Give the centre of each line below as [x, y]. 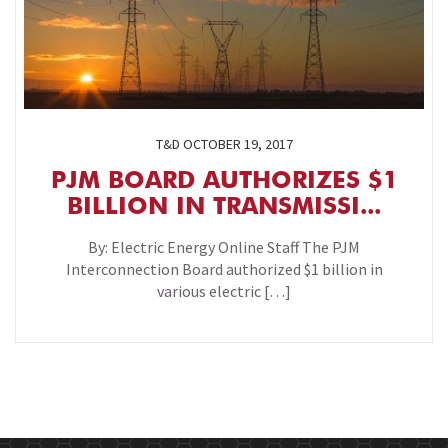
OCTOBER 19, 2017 [237, 144]
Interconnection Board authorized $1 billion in [224, 269]
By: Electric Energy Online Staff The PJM [224, 247]
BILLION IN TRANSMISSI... [224, 208]
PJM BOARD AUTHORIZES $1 [224, 182]
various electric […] [224, 291]
